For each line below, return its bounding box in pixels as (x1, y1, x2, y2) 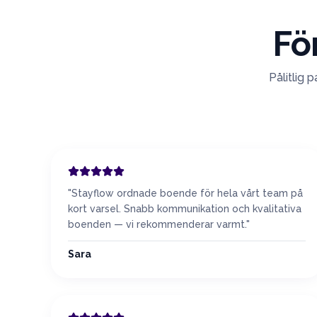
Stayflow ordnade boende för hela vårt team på (71, 188, 303, 199)
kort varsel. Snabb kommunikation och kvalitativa (68, 203, 301, 214)
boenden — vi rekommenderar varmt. (68, 219, 246, 230)
